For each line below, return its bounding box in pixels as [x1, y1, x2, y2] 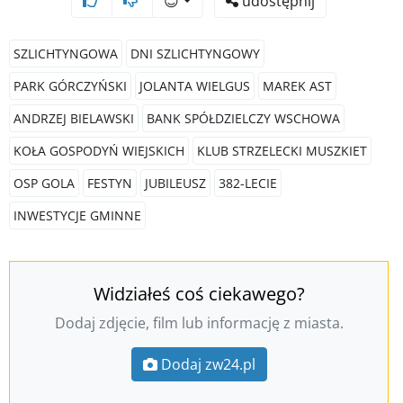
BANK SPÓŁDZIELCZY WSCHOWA [147, 109, 340, 127]
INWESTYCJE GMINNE [13, 206, 141, 224]
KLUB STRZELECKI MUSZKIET [197, 141, 367, 159]
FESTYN [87, 174, 132, 192]
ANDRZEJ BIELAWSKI [13, 109, 134, 127]
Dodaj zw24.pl [160, 354, 255, 374]
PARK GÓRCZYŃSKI [13, 76, 127, 94]
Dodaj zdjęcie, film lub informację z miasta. [54, 312, 344, 333]
